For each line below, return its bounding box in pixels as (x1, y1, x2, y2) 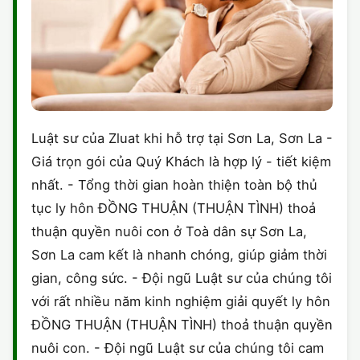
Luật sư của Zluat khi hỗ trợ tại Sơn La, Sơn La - (31, 130, 333, 147)
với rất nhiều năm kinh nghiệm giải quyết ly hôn (31, 293, 330, 310)
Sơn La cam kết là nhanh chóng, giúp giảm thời (31, 247, 327, 264)
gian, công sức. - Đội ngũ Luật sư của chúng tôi (31, 270, 332, 287)
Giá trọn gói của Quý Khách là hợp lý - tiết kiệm (31, 153, 331, 170)
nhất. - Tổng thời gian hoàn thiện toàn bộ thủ (31, 177, 317, 194)
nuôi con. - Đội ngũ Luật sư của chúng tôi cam (31, 340, 324, 357)
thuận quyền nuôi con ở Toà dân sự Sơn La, (31, 223, 307, 240)
